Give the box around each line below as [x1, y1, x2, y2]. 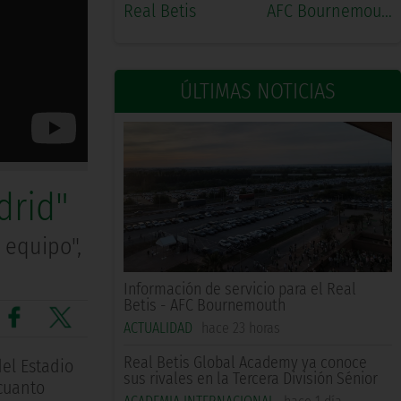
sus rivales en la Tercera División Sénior [124, 369, 378, 389]
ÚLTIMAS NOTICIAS [180, 79, 336, 105]
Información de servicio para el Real [124, 279, 356, 300]
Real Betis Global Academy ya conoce [124, 353, 367, 373]
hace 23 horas [201, 320, 280, 337]
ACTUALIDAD [124, 320, 192, 337]
